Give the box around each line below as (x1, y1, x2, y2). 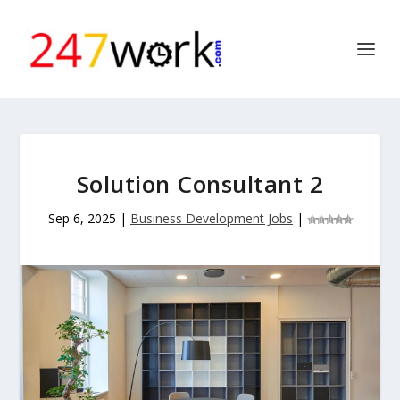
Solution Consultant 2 (76, 168, 324, 200)
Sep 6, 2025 (48, 210, 116, 227)
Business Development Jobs (130, 210, 293, 227)
